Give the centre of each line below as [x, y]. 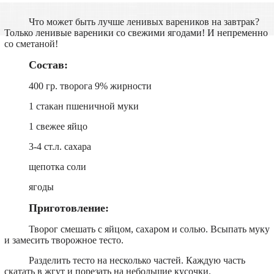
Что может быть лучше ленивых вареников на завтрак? [144, 21]
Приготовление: [68, 208]
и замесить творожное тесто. [64, 240]
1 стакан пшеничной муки [83, 106]
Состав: [48, 65]
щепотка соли [57, 166]
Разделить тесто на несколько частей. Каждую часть [137, 260]
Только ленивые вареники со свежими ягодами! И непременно [136, 32]
